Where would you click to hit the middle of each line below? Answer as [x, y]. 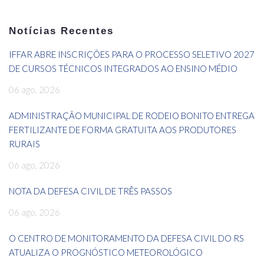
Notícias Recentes [61, 31]
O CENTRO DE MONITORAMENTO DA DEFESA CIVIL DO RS [126, 238]
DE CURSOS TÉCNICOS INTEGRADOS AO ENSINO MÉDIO [123, 69]
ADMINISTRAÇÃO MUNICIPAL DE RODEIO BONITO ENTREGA [132, 116]
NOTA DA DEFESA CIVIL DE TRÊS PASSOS [90, 191]
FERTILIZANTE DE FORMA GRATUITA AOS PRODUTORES [123, 130]
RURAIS [24, 144]
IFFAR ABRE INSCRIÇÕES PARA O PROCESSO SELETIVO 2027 [132, 55]
